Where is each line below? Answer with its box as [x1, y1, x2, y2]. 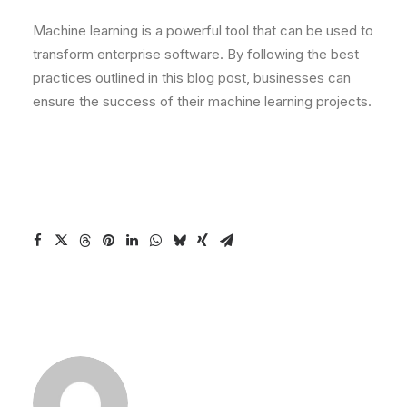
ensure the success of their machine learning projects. [33, 93, 372, 110]
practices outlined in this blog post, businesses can [33, 69, 351, 86]
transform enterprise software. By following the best [33, 45, 359, 63]
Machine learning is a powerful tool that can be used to [33, 22, 373, 39]
